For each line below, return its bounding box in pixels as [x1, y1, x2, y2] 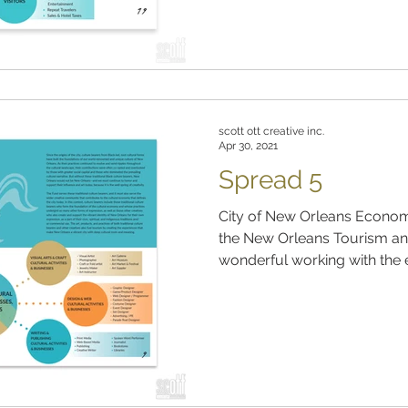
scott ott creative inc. [219, 124, 324, 138]
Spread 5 [219, 164, 322, 195]
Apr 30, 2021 [219, 139, 278, 153]
